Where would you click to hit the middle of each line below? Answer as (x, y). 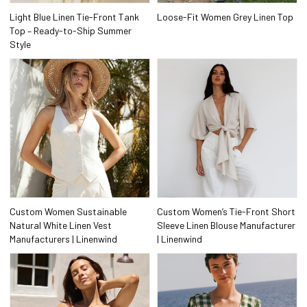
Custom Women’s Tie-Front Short (226, 212)
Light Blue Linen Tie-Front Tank (75, 16)
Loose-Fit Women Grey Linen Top (225, 16)
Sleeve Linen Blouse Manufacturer (226, 225)
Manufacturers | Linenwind (64, 239)
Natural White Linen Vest (61, 225)
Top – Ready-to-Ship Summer (71, 30)
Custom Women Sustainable (69, 212)
